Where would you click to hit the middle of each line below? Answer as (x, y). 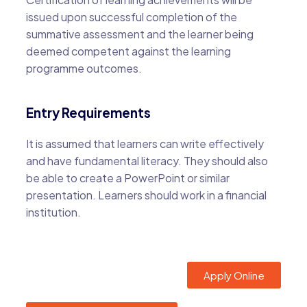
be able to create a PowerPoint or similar (127, 178)
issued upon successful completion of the (131, 17)
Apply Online (234, 275)
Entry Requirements (88, 113)
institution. (53, 212)
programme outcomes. (84, 68)
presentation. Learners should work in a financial (146, 195)
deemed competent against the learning (128, 51)
